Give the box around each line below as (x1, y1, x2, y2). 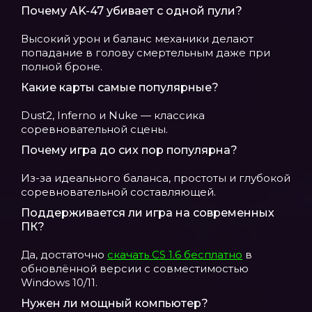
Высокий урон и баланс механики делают (21, 32, 253, 45)
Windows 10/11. (21, 276, 97, 289)
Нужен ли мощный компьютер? (21, 297, 208, 310)
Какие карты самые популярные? (21, 81, 219, 94)
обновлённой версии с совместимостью (21, 262, 249, 275)
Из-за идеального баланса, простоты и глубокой (21, 171, 290, 185)
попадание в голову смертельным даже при (21, 46, 270, 59)
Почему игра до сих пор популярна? (21, 143, 237, 157)
